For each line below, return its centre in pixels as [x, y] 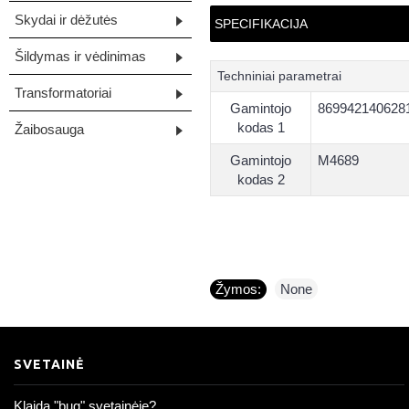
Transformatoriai [63, 93]
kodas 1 [261, 127]
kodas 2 [261, 179]
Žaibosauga [49, 129]
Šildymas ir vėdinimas [80, 56]
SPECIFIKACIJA [261, 24]
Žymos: [238, 289]
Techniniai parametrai [279, 76]
